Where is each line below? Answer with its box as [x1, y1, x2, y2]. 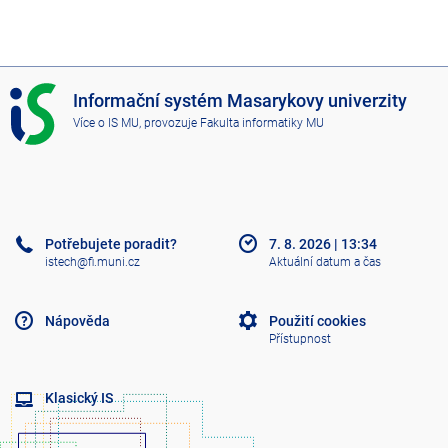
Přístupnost [269, 332, 331, 347]
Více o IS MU [73, 115, 140, 130]
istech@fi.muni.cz [45, 255, 140, 270]
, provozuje [139, 115, 201, 130]
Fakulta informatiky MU [200, 115, 325, 130]
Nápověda [45, 312, 110, 329]
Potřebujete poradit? [45, 235, 177, 252]
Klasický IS [45, 389, 113, 406]
